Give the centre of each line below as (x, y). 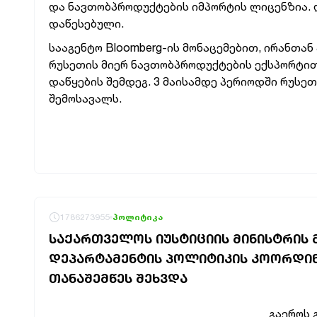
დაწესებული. (86, 23)
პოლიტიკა (138, 217)
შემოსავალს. (85, 98)
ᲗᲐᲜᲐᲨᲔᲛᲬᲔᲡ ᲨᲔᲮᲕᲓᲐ (118, 278)
